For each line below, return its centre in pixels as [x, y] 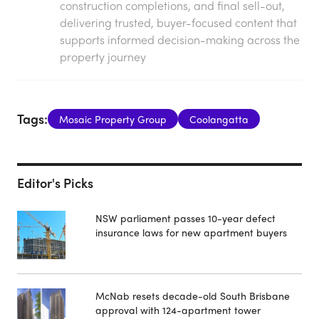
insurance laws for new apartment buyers [191, 232]
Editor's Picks [55, 182]
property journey [103, 56]
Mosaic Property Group [113, 119]
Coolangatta [219, 119]
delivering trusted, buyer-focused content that [178, 22]
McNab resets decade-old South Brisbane [193, 295]
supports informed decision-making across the [180, 39]
